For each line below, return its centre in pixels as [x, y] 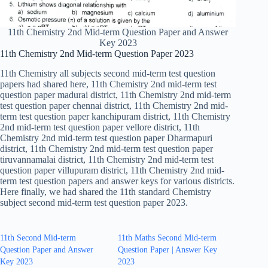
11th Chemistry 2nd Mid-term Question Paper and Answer [118, 32]
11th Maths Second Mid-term [167, 237]
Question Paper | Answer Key [168, 249]
